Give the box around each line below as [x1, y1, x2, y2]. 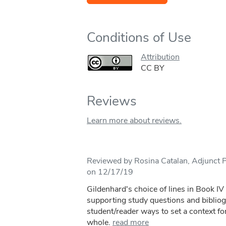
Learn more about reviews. [87, 115, 182, 127]
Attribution [141, 51, 180, 63]
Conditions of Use [87, 29, 191, 47]
